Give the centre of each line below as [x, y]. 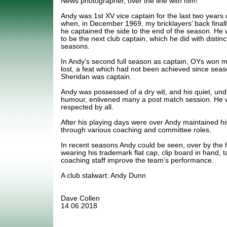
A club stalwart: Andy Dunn [103, 176]
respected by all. [88, 107]
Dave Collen [80, 199]
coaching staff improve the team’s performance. [137, 161]
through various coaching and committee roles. [137, 130]
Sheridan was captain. [96, 77]
